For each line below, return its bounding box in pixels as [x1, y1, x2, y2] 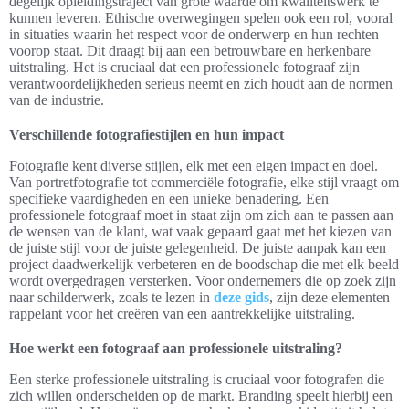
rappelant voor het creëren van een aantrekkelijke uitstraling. [9, 306, 355, 322]
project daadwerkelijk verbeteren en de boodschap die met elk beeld [9, 257, 399, 273]
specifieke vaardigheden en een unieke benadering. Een [9, 191, 329, 207]
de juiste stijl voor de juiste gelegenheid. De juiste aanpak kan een [9, 240, 386, 257]
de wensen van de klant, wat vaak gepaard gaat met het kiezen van [9, 224, 392, 240]
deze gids [214, 289, 269, 306]
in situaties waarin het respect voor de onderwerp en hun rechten [9, 26, 379, 43]
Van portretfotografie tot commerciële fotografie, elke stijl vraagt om [9, 174, 399, 191]
